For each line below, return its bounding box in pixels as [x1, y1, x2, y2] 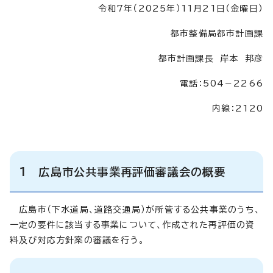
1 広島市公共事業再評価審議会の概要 [19, 166, 226, 177]
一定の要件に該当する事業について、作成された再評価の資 [10, 220, 255, 229]
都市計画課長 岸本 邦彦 [158, 54, 263, 63]
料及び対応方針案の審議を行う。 [10, 235, 144, 244]
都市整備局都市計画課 [171, 29, 263, 38]
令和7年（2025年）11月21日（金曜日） [97, 4, 263, 13]
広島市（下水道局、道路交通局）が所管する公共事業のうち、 [10, 205, 260, 214]
